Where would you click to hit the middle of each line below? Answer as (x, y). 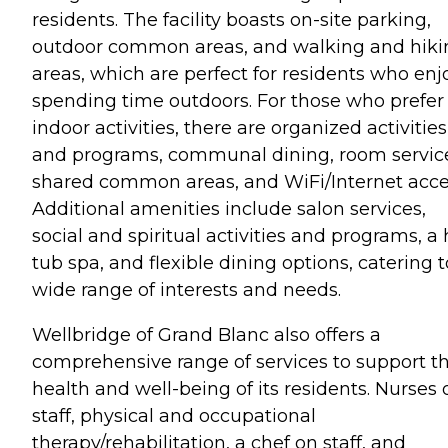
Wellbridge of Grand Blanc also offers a (206, 334)
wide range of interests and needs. (186, 289)
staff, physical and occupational (174, 415)
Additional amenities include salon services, (229, 208)
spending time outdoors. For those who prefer (238, 100)
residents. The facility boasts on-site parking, (231, 19)
